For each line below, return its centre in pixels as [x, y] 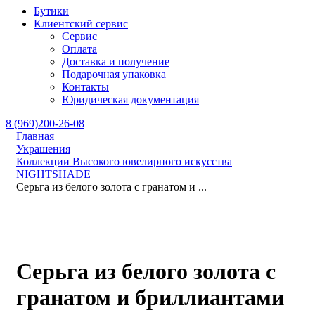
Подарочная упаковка [114, 74]
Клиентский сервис [81, 24]
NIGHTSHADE [53, 174]
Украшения [43, 149]
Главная [35, 136]
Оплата [79, 49]
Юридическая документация [130, 99]
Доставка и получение [116, 62]
